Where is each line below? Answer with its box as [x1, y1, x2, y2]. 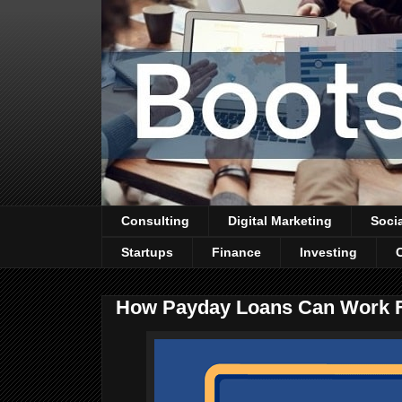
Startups [121, 245, 173, 260]
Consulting [121, 214, 189, 229]
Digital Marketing [228, 214, 332, 229]
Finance [212, 245, 261, 260]
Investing [300, 245, 357, 260]
